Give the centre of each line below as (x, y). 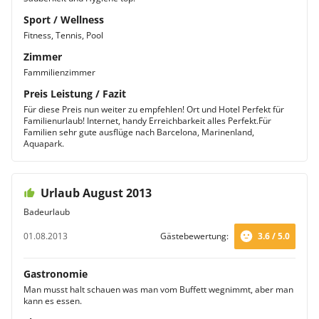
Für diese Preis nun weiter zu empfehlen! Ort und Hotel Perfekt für (154, 109)
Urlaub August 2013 (96, 193)
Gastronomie (56, 274)
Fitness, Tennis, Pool (63, 35)
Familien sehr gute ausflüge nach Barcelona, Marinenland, (139, 132)
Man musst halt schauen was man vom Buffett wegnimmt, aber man (158, 289)
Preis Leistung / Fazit (75, 94)
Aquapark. (44, 143)
